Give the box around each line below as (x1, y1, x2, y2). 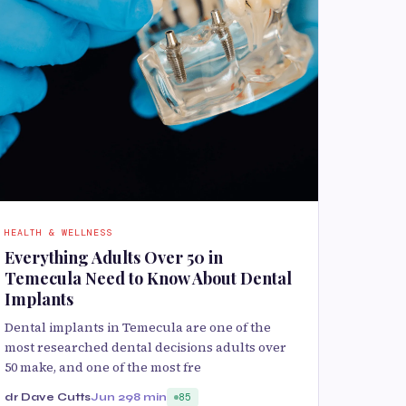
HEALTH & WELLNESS (5, 227, 112, 238)
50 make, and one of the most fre (5, 358, 201, 376)
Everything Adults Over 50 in (5, 246, 223, 268)
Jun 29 (91, 391, 133, 403)
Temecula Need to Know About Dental (5, 267, 292, 289)
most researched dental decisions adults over (5, 338, 286, 356)
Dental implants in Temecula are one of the (5, 318, 271, 336)
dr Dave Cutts (5, 391, 91, 403)
